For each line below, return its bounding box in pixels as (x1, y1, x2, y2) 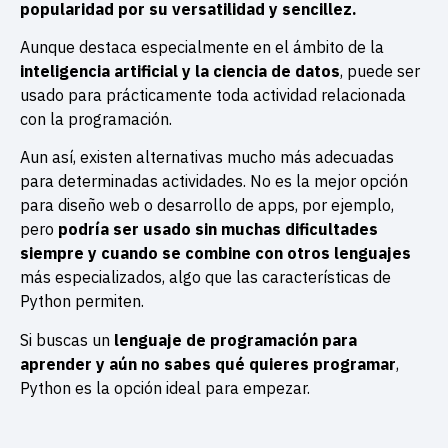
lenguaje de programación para (114, 329, 357, 350)
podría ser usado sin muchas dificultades (58, 219, 378, 240)
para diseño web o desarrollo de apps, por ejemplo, (20, 195, 394, 216)
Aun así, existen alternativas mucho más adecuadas (20, 147, 394, 168)
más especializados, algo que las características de (20, 267, 391, 288)
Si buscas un (20, 329, 114, 350)
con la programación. (20, 108, 176, 129)
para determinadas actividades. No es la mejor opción (20, 171, 408, 192)
